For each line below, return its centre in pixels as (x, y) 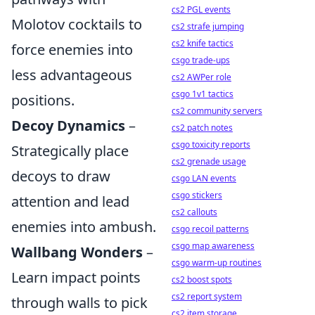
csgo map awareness (213, 246)
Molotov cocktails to (77, 24)
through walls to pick (79, 303)
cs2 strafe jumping (208, 26)
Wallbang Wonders (77, 252)
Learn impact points (76, 277)
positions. (43, 100)
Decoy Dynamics (68, 126)
